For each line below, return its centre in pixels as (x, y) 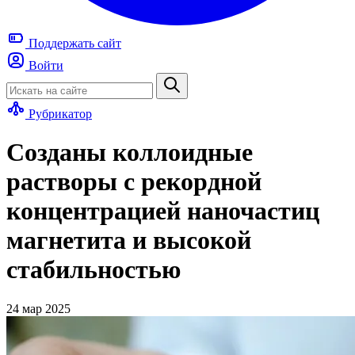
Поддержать (61, 43)
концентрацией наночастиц (163, 211)
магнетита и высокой (129, 240)
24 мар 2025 (38, 308)
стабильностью (94, 270)
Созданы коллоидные (130, 153)
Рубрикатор (60, 114)
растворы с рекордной (134, 182)
